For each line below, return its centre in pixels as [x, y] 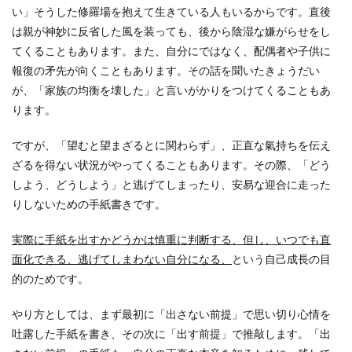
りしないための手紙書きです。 [89, 204]
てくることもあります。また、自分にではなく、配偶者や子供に [171, 51]
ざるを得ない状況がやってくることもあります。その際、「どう [171, 165]
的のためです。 [50, 279]
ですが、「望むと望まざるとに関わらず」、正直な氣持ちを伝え [171, 145]
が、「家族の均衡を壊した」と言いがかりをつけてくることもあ [171, 90]
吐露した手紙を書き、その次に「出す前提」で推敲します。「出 [171, 334]
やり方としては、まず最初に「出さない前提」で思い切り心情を [171, 314]
